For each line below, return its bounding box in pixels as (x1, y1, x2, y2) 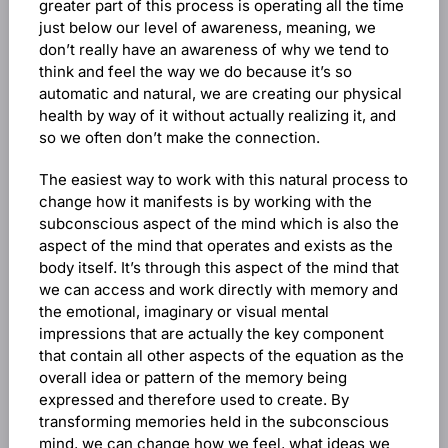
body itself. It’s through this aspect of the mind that (38, 258, 399, 277)
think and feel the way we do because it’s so (38, 62, 352, 81)
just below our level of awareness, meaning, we (38, 18, 376, 37)
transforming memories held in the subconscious (38, 412, 389, 431)
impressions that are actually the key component (38, 324, 384, 343)
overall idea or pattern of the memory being (38, 368, 347, 387)
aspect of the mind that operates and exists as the (38, 236, 393, 255)
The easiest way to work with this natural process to (38, 170, 408, 189)
